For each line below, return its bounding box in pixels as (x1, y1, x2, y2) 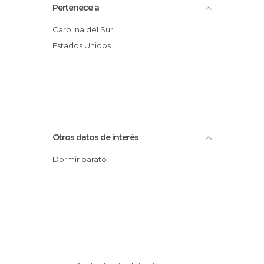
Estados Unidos (57, 40, 111, 50)
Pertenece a (52, 2, 99, 13)
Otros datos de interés (52, 131, 138, 143)
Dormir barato (59, 154, 107, 164)
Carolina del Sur (58, 24, 113, 34)
